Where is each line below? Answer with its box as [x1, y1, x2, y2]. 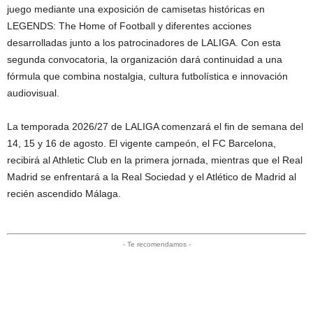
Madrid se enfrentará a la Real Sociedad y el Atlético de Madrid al [7, 170, 296, 182]
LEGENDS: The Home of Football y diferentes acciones [7, 20, 252, 31]
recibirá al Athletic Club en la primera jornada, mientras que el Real [7, 154, 303, 166]
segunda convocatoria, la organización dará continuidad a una [7, 53, 282, 65]
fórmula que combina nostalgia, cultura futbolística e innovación [7, 70, 288, 82]
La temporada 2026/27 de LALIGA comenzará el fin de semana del [7, 120, 303, 132]
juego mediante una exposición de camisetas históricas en [7, 3, 265, 15]
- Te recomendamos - [122, 240, 191, 248]
